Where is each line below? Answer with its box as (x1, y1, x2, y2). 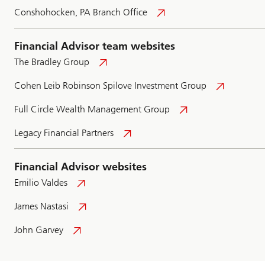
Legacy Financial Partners (14, 127, 114, 139)
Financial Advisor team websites (14, 40, 175, 53)
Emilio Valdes (14, 177, 67, 189)
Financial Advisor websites (14, 160, 147, 174)
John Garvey (14, 224, 63, 236)
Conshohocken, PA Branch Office (14, 7, 147, 18)
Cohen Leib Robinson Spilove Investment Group (14, 80, 206, 92)
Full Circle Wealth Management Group (14, 104, 170, 115)
